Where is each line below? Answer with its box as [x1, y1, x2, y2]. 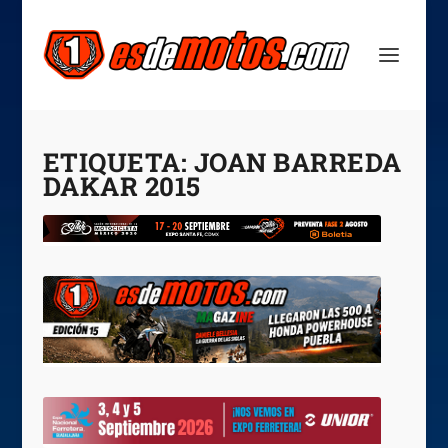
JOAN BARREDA [193, 145, 402, 179]
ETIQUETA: [42, 145, 194, 179]
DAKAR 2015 [42, 169, 201, 203]
